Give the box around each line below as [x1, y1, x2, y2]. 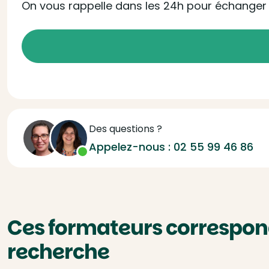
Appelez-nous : [89, 139, 174, 154]
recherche [7, 237, 109, 266]
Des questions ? [89, 122, 162, 136]
